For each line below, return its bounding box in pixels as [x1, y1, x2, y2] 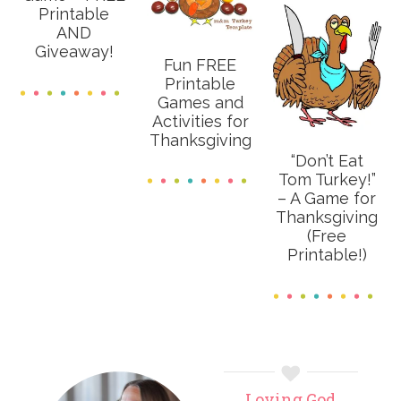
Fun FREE [164, 55, 237, 75]
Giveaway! [34, 41, 114, 61]
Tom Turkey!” [277, 170, 376, 190]
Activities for [151, 112, 249, 132]
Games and [157, 93, 243, 113]
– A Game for [277, 189, 377, 209]
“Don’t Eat [290, 151, 363, 171]
